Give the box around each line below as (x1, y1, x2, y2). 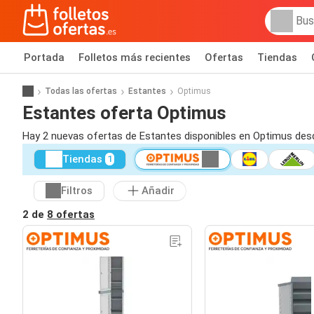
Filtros (61, 184, 93, 198)
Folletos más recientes (78, 51, 191, 64)
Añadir (142, 184, 175, 198)
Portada (24, 51, 64, 64)
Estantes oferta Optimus (22, 102, 226, 123)
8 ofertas (47, 207, 95, 221)
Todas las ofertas (45, 86, 117, 96)
